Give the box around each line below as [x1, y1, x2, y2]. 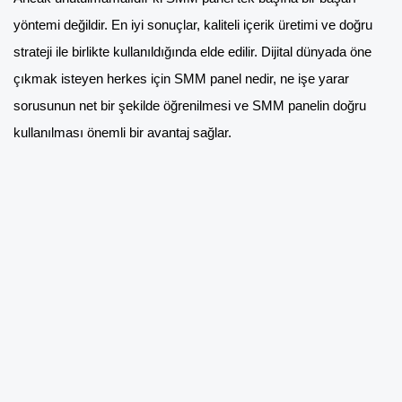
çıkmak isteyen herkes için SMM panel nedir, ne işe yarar [13, 72, 349, 87]
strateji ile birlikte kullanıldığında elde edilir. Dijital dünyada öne [13, 45, 371, 60]
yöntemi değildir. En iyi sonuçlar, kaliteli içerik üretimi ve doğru [13, 18, 372, 33]
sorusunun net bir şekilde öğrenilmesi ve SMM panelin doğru [13, 99, 366, 114]
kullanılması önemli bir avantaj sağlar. [13, 126, 232, 141]
